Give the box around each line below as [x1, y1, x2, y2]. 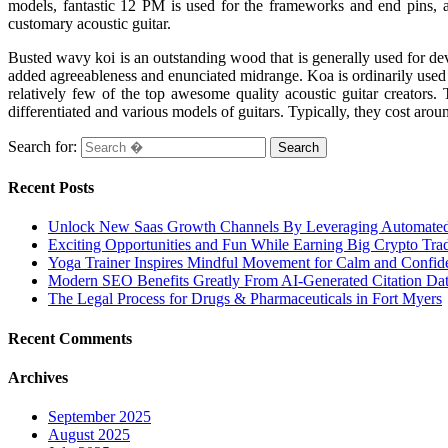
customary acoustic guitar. [8, 14, 171, 32]
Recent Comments [8, 329, 132, 347]
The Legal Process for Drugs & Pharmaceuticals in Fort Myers [48, 290, 442, 308]
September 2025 [48, 408, 151, 426]
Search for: [8, 137, 77, 155]
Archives [8, 368, 68, 386]
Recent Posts [8, 179, 94, 197]
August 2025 [48, 426, 130, 444]
